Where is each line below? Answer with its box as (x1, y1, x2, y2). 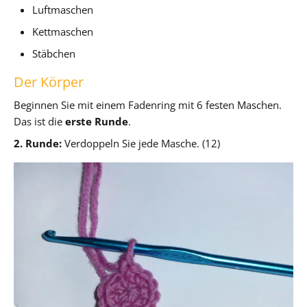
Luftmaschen (32, 2, 94, 16)
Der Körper (14, 72, 84, 91)
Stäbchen (32, 46, 76, 60)
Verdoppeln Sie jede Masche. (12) (62, 136, 220, 150)
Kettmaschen (32, 24, 94, 38)
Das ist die (14, 114, 65, 128)
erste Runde (65, 114, 128, 128)
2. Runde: (14, 136, 62, 150)
